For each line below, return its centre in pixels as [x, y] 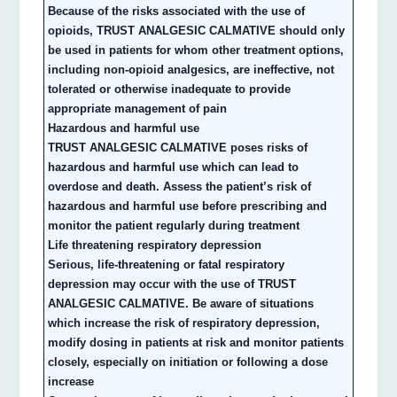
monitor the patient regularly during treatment [174, 226]
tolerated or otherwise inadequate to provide [170, 90]
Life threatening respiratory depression [155, 245]
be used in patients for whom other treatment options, [196, 51]
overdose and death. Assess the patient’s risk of [180, 187]
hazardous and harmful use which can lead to [174, 167]
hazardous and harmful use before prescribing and [188, 206]
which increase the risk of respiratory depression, [184, 323]
